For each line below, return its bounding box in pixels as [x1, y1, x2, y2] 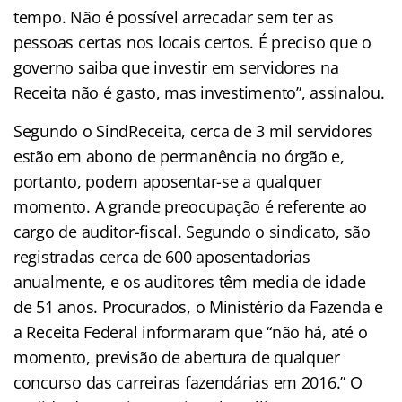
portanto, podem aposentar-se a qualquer [13, 170, 322, 192]
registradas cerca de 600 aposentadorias [13, 245, 310, 267]
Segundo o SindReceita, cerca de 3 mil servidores [13, 119, 374, 142]
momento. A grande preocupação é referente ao [13, 195, 368, 217]
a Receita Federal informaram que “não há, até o [13, 320, 368, 343]
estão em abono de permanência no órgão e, [13, 144, 345, 167]
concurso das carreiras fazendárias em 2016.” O [13, 371, 363, 393]
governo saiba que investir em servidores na [13, 56, 339, 78]
